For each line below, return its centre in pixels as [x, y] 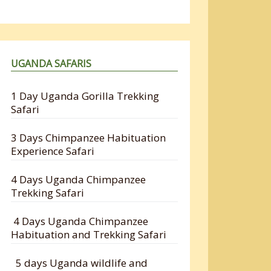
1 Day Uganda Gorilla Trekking [85, 96]
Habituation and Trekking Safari [89, 234]
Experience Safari [55, 151]
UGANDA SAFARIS [51, 63]
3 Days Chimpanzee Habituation [89, 137]
